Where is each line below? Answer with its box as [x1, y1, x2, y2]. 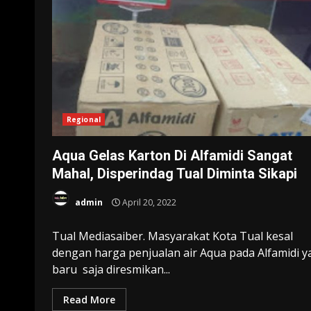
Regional [67, 114, 101, 124]
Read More [63, 292, 115, 306]
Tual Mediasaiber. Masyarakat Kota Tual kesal [52, 228, 293, 244]
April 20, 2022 [120, 196, 176, 209]
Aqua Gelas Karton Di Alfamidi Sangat [52, 146, 292, 164]
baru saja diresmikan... [52, 261, 170, 277]
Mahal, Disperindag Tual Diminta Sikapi [52, 165, 297, 182]
